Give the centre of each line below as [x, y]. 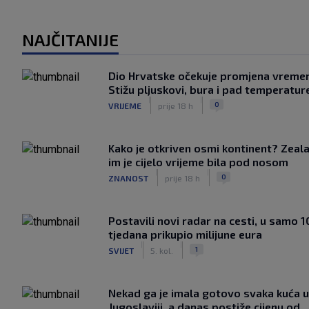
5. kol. [162, 250]
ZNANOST [128, 178]
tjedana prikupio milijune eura [185, 234]
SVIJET [121, 250]
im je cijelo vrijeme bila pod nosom [198, 162]
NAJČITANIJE [70, 40]
